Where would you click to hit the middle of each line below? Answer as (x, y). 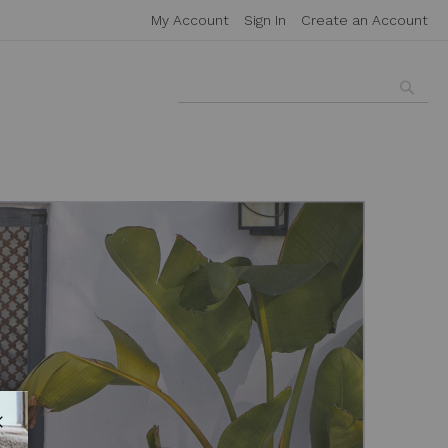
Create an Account (364, 20)
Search (199, 112)
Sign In (265, 20)
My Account (190, 20)
